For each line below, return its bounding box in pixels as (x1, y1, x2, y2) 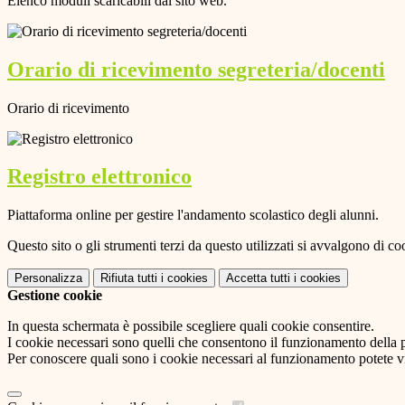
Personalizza (14, 271, 82, 286)
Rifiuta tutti (100, 271, 157, 286)
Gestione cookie (7, 287, 102, 304)
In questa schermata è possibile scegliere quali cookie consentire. (7, 318, 374, 334)
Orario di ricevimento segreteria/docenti (7, 57, 385, 81)
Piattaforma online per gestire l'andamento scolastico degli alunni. (7, 207, 379, 223)
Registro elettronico (7, 165, 192, 189)
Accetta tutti (226, 271, 290, 286)
